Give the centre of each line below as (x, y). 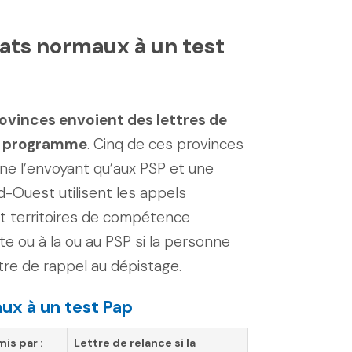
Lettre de (102, 343)
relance (151, 343)
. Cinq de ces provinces (165, 144)
